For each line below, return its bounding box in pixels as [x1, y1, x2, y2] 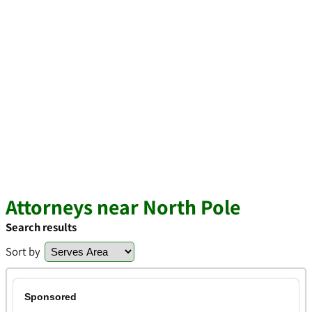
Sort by [6, 244, 40, 259]
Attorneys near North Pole [6, 193, 240, 221]
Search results [6, 219, 77, 235]
